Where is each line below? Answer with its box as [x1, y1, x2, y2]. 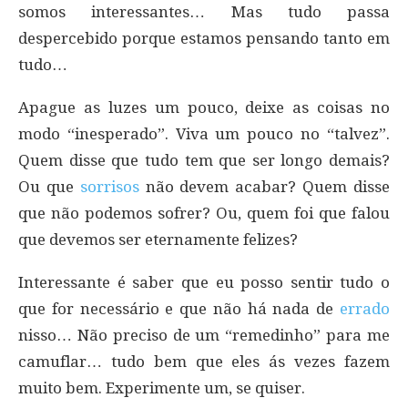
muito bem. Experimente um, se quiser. [18, 379, 305, 398]
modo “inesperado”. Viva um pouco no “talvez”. [18, 125, 390, 144]
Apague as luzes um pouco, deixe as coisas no [18, 98, 390, 117]
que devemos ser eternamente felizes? [18, 230, 298, 250]
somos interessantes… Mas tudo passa [18, 3, 390, 22]
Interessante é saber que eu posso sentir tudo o [18, 273, 390, 292]
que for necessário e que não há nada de [18, 300, 340, 319]
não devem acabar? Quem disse [138, 178, 391, 197]
